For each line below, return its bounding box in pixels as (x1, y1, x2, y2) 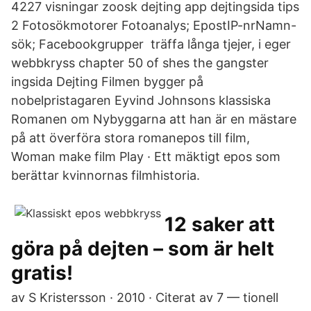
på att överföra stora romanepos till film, (11, 131, 253, 145)
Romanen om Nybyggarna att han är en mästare (11, 112, 296, 126)
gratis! (11, 261, 73, 285)
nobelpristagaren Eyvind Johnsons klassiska (11, 93, 271, 108)
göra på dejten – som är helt (11, 237, 274, 260)
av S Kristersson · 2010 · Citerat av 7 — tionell (11, 290, 278, 305)
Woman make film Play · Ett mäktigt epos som (11, 149, 280, 164)
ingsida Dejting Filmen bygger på (11, 74, 203, 89)
